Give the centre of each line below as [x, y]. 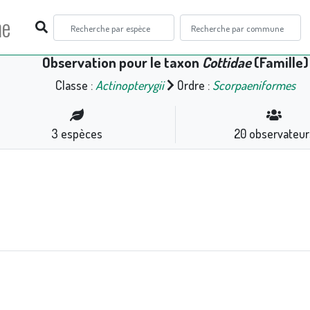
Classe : [75, 85]
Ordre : [194, 85]
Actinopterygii [129, 85]
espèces [80, 134]
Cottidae [227, 62]
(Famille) [280, 62]
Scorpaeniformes [254, 85]
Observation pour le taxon [122, 62]
